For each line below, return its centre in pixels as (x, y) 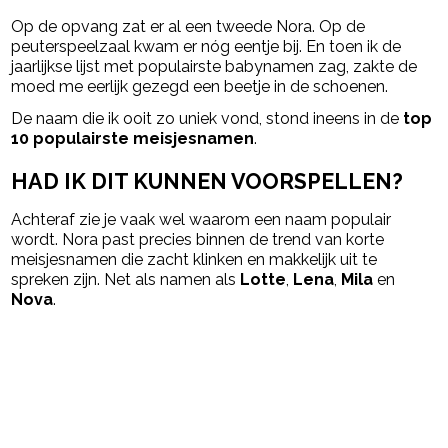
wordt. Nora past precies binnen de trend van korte (198, 239)
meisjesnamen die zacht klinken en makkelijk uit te (194, 259)
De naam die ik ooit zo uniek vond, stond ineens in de (207, 119)
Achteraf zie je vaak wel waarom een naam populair (201, 219)
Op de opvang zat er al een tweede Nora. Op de (188, 27)
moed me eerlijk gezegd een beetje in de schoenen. (200, 87)
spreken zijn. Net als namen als (126, 279)
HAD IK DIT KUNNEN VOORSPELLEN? (207, 181)
